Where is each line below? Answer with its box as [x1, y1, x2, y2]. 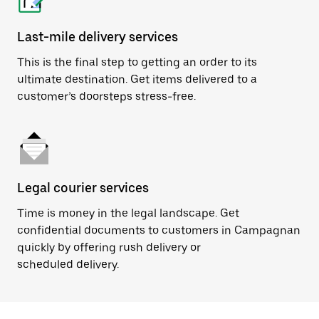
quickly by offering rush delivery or [17, 241, 201, 254]
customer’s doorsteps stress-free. [17, 90, 196, 103]
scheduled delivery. [17, 258, 119, 271]
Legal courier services [17, 180, 149, 195]
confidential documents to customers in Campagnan [17, 224, 300, 237]
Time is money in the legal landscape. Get [17, 206, 239, 220]
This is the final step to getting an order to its [17, 56, 257, 69]
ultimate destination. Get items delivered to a [17, 73, 257, 86]
